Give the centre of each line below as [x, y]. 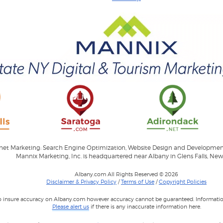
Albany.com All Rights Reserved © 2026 [126, 174]
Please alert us [70, 207]
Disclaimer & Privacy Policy [81, 182]
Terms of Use [138, 182]
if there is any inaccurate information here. [145, 207]
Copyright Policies [183, 182]
